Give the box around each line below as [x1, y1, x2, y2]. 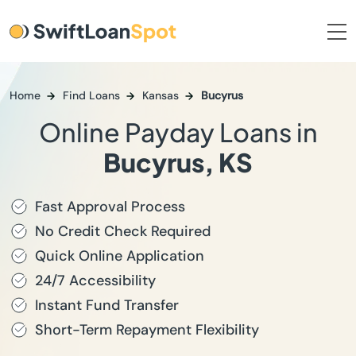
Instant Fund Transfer [35, 296, 179, 315]
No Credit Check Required [35, 222, 211, 241]
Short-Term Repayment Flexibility [35, 320, 259, 339]
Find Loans [63, 88, 120, 103]
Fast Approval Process [35, 197, 185, 216]
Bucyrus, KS [103, 146, 253, 178]
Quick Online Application [35, 246, 204, 265]
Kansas [142, 88, 179, 103]
